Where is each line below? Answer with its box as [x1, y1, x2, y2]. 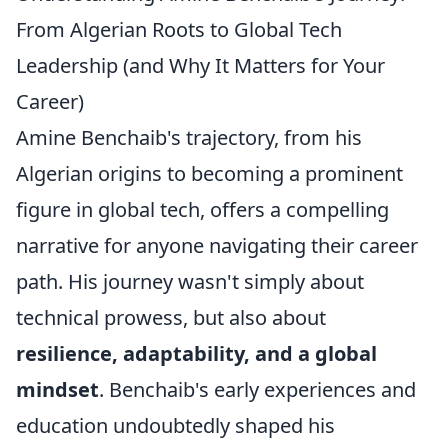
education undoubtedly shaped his [16, 412, 335, 439]
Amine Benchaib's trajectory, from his [16, 124, 362, 151]
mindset [16, 376, 99, 403]
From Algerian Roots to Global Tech [16, 16, 342, 43]
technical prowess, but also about [16, 304, 326, 331]
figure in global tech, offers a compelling [16, 196, 389, 223]
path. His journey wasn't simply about [16, 268, 364, 295]
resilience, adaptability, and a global [16, 340, 377, 367]
